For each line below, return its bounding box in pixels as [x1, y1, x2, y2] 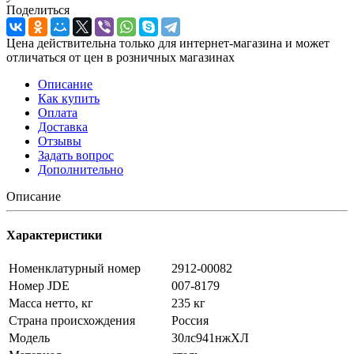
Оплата [38, 105, 77, 119]
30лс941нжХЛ [171, 331, 249, 345]
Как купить [38, 91, 100, 105]
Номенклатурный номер [9, 262, 141, 276]
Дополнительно [38, 162, 123, 176]
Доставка [38, 119, 88, 134]
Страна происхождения [9, 314, 135, 328]
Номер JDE [9, 279, 70, 293]
